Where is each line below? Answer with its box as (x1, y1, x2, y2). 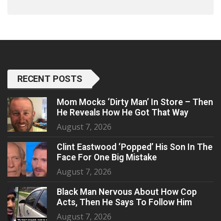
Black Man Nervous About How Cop (57, 187, 197, 197)
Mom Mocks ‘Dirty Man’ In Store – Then (57, 97, 213, 108)
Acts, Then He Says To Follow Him (57, 197, 192, 208)
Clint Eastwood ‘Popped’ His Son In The (57, 142, 213, 152)
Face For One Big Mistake (57, 152, 157, 163)
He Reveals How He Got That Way (57, 108, 188, 118)
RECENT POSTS (17, 74, 82, 84)
